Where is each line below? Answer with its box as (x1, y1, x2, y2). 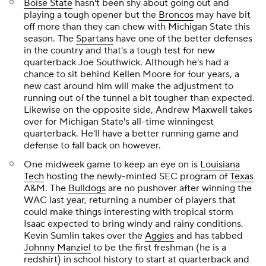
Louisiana (200, 159, 240, 171)
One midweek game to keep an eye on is (24, 159, 200, 171)
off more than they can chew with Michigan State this (24, 21, 250, 33)
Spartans (76, 33, 113, 45)
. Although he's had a (140, 56, 229, 69)
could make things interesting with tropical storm (24, 206, 233, 218)
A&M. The (24, 182, 68, 195)
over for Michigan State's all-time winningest (24, 116, 214, 128)
